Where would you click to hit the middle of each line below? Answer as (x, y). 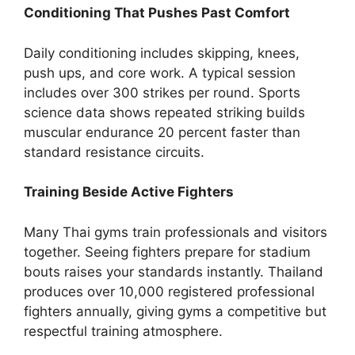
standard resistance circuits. (114, 152)
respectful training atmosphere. (123, 331)
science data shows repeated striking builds (164, 112)
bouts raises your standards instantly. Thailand (174, 271)
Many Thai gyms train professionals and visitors (176, 232)
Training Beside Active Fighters (129, 192)
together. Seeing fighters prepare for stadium (167, 252)
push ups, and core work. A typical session (160, 73)
